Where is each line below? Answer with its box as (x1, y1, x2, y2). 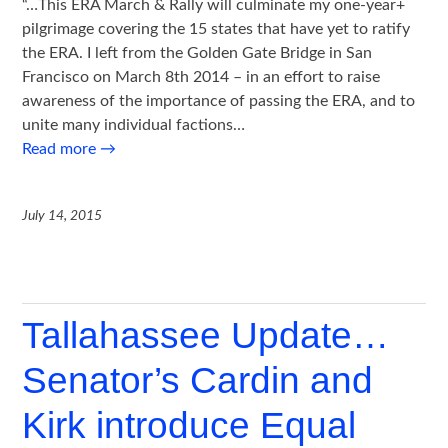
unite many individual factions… (22, 116, 246, 133)
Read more (22, 140, 101, 157)
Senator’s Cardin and (22, 359, 374, 401)
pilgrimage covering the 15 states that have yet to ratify (22, 20, 411, 37)
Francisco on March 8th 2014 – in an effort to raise (22, 68, 381, 85)
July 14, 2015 (22, 208, 103, 223)
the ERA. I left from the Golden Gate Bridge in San (22, 44, 373, 61)
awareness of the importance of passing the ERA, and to (22, 92, 416, 109)
